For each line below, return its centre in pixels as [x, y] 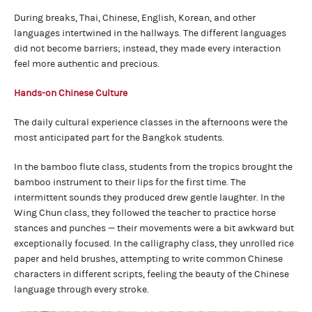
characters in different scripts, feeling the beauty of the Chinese [151, 274]
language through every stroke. [81, 290]
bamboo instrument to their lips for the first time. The [130, 182]
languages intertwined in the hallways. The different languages [150, 33]
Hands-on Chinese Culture [71, 93]
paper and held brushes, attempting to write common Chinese [148, 259]
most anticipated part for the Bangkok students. [119, 138]
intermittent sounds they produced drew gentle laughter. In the [149, 198]
